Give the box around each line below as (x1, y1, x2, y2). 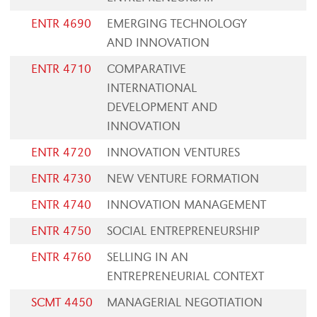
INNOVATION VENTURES (107, 145, 241, 160)
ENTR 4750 (31, 224, 92, 238)
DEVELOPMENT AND (107, 100, 218, 115)
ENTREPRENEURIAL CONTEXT (107, 269, 265, 284)
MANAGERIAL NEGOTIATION (107, 295, 263, 310)
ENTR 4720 (31, 145, 92, 160)
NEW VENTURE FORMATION (107, 171, 260, 186)
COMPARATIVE (107, 62, 187, 76)
